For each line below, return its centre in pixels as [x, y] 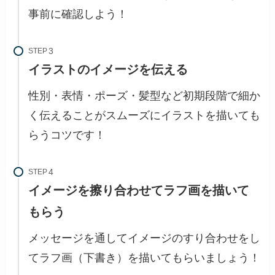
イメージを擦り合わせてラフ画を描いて [139, 190]
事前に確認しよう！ [78, 14]
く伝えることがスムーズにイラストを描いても [145, 115]
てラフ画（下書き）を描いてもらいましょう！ [145, 258]
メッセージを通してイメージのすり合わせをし [145, 238]
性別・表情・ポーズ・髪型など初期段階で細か [145, 96]
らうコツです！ [67, 135]
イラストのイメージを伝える [108, 70]
